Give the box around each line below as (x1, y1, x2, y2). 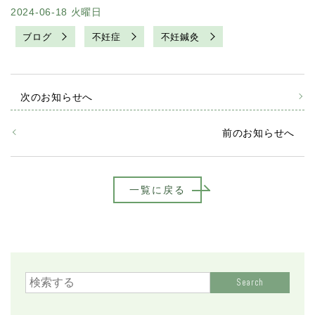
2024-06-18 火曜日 (11, 6, 102, 18)
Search (236, 277, 264, 289)
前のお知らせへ (222, 127, 295, 139)
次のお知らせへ (20, 91, 93, 103)
